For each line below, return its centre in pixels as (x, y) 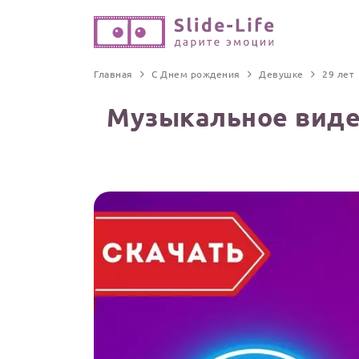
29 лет (338, 74)
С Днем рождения (196, 74)
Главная (113, 74)
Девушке (281, 74)
